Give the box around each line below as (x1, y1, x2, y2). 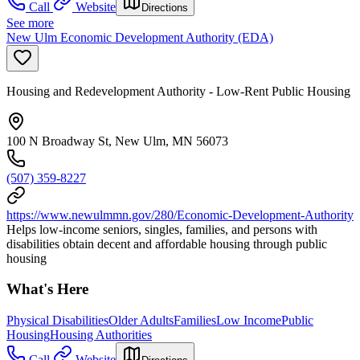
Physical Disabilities (6, 313, 108, 327)
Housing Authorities (50, 327, 152, 342)
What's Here (6, 280, 88, 298)
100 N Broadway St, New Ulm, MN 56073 (6, 133, 228, 148)
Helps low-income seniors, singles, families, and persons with (6, 222, 317, 236)
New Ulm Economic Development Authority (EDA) (6, 30, 273, 44)
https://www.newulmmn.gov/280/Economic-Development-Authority (6, 207, 354, 222)
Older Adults (108, 313, 174, 327)
